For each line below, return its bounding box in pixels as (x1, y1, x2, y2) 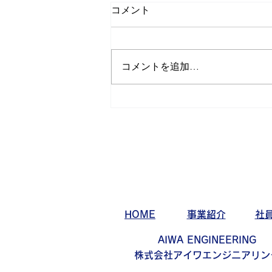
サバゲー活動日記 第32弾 (126, 92, 265, 108)
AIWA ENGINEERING (157, 235, 256, 245)
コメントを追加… (121, 61, 199, 73)
